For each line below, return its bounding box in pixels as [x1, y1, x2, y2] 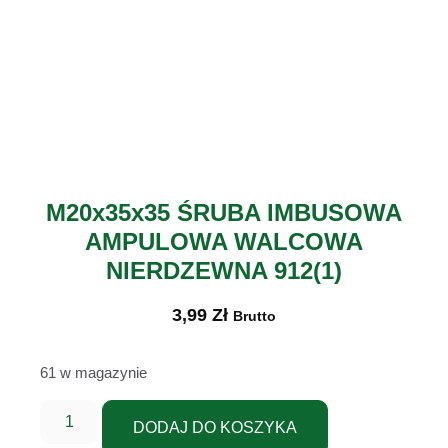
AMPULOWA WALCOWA [85, 228, 363, 255]
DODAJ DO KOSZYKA [133, 418, 298, 436]
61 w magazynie [40, 365, 147, 382]
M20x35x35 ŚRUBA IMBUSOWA [46, 199, 402, 226]
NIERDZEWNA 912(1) [106, 257, 342, 284]
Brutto [233, 308, 276, 324]
